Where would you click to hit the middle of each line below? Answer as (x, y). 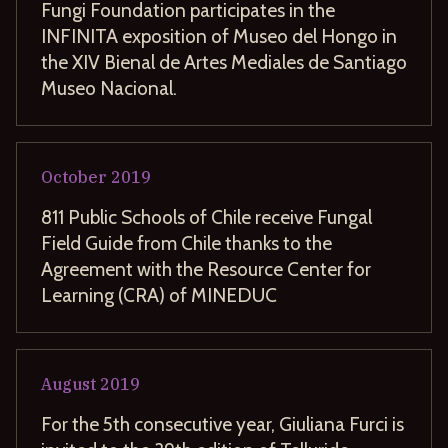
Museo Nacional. (109, 87)
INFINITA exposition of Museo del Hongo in (219, 35)
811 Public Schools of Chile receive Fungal (206, 216)
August (68, 383)
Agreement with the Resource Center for (206, 268)
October (74, 176)
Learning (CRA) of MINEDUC (159, 294)
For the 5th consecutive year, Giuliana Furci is (222, 423)
